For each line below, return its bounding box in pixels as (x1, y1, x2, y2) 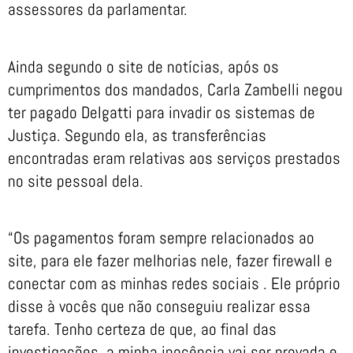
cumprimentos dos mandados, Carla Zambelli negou (8, 78, 343, 100)
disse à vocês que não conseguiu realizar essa (8, 295, 310, 318)
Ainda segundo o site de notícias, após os (8, 55, 279, 77)
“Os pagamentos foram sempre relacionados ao (8, 227, 314, 249)
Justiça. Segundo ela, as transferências (8, 124, 266, 146)
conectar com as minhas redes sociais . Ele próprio (8, 273, 340, 295)
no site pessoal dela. (8, 169, 143, 191)
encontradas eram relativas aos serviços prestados (8, 147, 340, 169)
